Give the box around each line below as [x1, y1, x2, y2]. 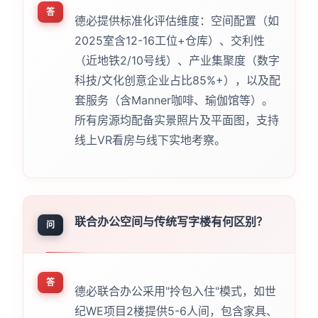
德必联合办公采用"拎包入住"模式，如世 [74, 283, 276, 298]
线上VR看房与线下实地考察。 [74, 132, 226, 147]
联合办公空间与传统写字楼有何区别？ [74, 214, 268, 229]
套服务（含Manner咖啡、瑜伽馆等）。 [74, 92, 273, 107]
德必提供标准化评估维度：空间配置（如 [74, 13, 279, 28]
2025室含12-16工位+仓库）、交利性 [74, 33, 265, 48]
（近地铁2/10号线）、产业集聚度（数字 [74, 53, 280, 67]
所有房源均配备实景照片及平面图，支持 [74, 112, 279, 127]
